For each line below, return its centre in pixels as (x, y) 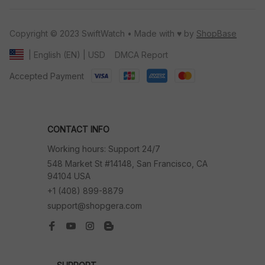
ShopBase (216, 33)
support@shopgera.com (95, 206)
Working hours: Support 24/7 (104, 149)
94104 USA (69, 176)
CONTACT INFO (78, 129)
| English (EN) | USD (67, 55)
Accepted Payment (47, 76)
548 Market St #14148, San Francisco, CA (127, 164)
